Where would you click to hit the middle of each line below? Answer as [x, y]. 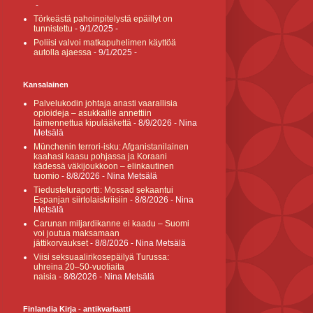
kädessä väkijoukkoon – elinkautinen [104, 166]
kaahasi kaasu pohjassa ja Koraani [100, 156]
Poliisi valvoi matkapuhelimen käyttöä [105, 43]
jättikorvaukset [61, 243]
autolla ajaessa [63, 52]
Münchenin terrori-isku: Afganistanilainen [111, 147]
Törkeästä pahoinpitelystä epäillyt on [103, 19]
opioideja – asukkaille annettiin [93, 113]
